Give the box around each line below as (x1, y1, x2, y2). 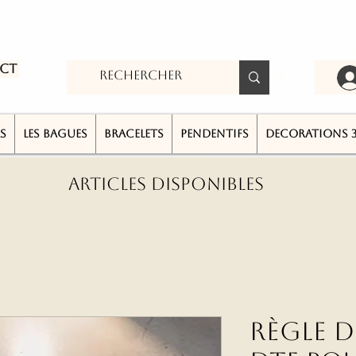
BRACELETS (104, 127, 164, 141)
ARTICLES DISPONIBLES (68, 174, 264, 195)
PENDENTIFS (180, 127, 249, 141)
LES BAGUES (23, 127, 87, 141)
